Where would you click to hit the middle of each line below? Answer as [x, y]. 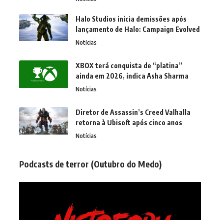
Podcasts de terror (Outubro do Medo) [90, 164]
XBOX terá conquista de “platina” [129, 65]
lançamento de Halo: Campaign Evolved [138, 29]
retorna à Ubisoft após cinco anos [129, 122]
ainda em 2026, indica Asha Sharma [132, 76]
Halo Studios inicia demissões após [131, 19]
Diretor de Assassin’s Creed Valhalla [133, 112]
